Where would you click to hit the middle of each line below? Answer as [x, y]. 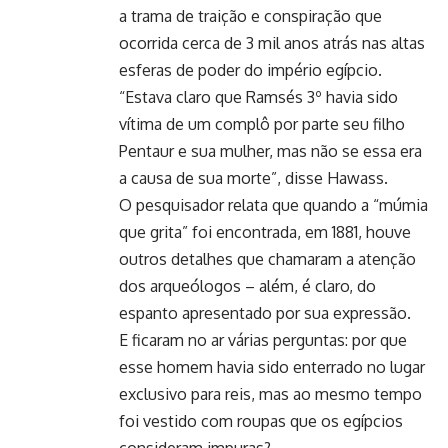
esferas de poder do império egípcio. [250, 70]
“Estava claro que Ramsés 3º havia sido [258, 97]
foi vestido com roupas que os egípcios [261, 421]
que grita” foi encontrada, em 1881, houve [265, 232]
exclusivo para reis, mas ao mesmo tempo [270, 394]
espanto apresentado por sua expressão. [265, 313]
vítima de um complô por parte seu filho [262, 124]
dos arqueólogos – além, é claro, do [247, 286]
